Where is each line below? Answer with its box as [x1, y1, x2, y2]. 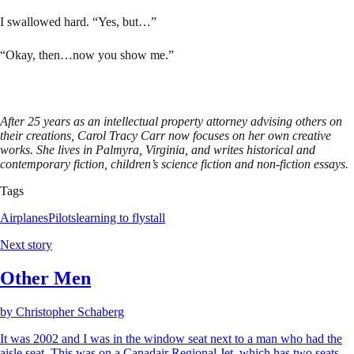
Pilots [48, 211, 76, 225]
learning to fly [76, 211, 145, 225]
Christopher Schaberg [16, 304, 124, 318]
